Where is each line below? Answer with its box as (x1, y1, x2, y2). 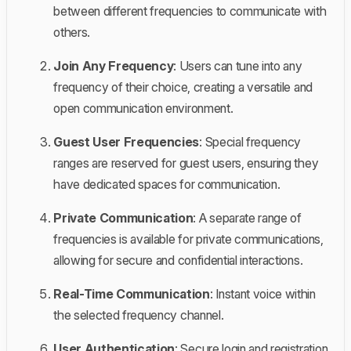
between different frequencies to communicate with (53, 2, 327, 19)
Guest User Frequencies (53, 133, 200, 150)
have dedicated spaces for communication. (53, 175, 280, 192)
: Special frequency (199, 133, 302, 150)
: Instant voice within (209, 285, 316, 302)
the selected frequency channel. (53, 306, 224, 323)
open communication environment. (53, 100, 233, 116)
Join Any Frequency (53, 57, 174, 74)
